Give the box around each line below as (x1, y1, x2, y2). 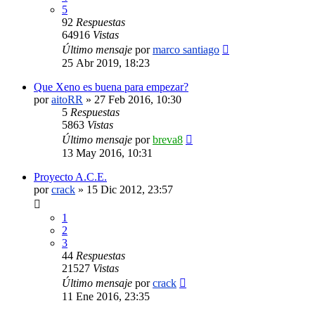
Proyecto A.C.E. (34, 170, 107, 183)
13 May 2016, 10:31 (62, 146, 153, 159)
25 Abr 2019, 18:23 (62, 56, 150, 69)
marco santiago (153, 43, 219, 56)
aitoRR (51, 93, 83, 105)
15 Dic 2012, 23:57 (86, 183, 173, 195)
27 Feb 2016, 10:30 (94, 93, 181, 105)
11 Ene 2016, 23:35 (62, 290, 150, 302)
